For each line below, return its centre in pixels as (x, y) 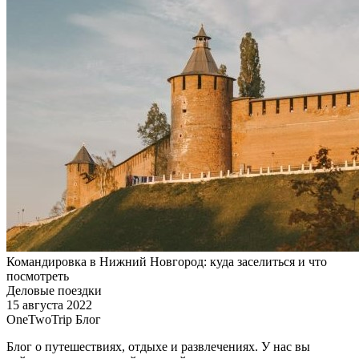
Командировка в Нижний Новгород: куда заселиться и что (167, 261)
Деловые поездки (54, 290)
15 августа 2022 (49, 305)
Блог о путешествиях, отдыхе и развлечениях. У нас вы (158, 346)
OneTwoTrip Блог (54, 319)
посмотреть (38, 276)
